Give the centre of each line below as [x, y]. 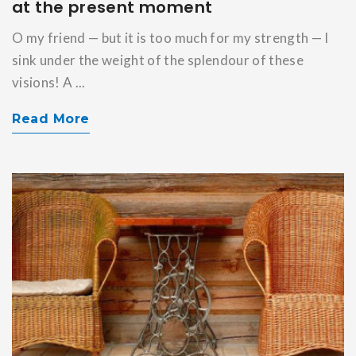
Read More [51, 118]
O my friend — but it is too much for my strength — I [170, 37]
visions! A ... [49, 82]
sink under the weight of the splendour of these [158, 60]
